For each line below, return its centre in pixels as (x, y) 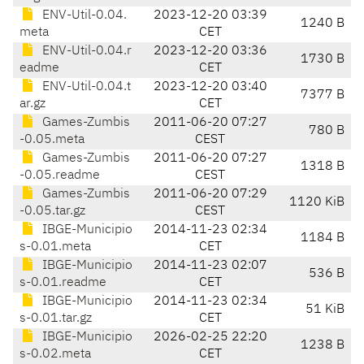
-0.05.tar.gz (52, 212)
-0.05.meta (52, 140)
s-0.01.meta (55, 247)
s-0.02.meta (55, 355)
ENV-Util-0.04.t (85, 87)
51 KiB (325, 310)
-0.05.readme (60, 176)
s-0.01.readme (63, 283)
